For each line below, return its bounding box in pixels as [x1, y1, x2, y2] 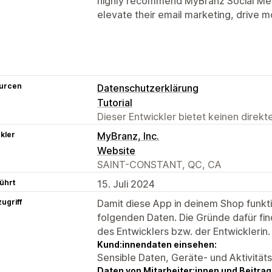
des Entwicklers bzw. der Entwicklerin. [97, 225, 270, 237]
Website [97, 144, 135, 157]
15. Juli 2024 [97, 177, 155, 190]
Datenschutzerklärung [97, 81, 199, 94]
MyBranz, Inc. [97, 129, 159, 142]
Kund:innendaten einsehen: [97, 239, 217, 250]
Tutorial [97, 96, 132, 109]
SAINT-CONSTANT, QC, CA [97, 158, 222, 171]
